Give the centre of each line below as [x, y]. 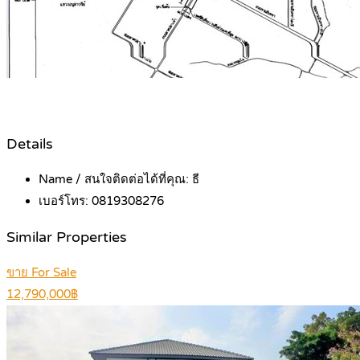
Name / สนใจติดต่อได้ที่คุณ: [115, 180]
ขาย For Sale [41, 273]
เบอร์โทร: [65, 201]
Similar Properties [67, 237]
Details [30, 144]
